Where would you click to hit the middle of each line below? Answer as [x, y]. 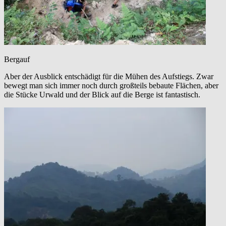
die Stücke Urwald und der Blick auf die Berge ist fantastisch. [102, 95]
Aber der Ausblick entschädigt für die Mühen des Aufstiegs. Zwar [109, 77]
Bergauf [17, 60]
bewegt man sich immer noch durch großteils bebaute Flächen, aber [111, 86]
